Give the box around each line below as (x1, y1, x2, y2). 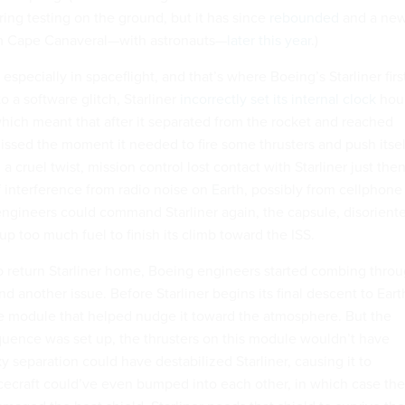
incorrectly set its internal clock (180, 88, 376, 109)
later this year (227, 29, 311, 51)
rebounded (269, 6, 339, 28)
